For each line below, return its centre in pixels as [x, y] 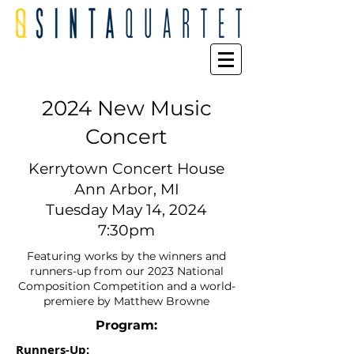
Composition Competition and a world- [126, 286]
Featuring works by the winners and [126, 256]
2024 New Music [126, 108]
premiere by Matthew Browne [126, 301]
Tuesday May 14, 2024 [126, 210]
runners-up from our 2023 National [126, 271]
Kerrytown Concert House [126, 169]
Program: [126, 325]
